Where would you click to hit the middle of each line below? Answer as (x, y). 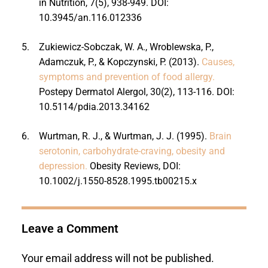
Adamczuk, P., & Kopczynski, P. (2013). (120, 62)
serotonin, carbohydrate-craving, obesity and (132, 151)
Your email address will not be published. (118, 258)
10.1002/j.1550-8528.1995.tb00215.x (118, 181)
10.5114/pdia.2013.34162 (94, 106)
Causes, (218, 62)
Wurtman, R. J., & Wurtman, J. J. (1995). (124, 136)
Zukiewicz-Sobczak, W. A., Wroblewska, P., (126, 47)
